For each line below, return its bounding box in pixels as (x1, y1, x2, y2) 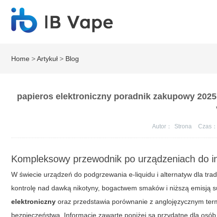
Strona (174, 123, 194, 130)
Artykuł (37, 55, 58, 62)
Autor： (152, 123, 172, 130)
